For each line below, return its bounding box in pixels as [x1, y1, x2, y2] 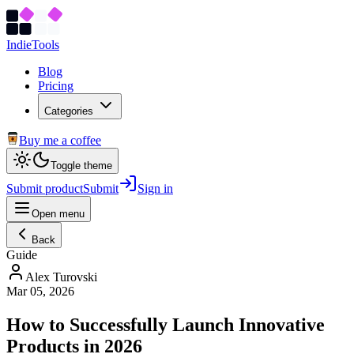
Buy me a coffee [19, 134, 101, 147]
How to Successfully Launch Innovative [6, 314, 325, 335]
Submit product [6, 182, 83, 195]
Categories [44, 105, 93, 117]
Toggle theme [51, 160, 112, 171]
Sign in [137, 182, 173, 195]
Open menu [32, 208, 85, 220]
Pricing [38, 79, 73, 92]
